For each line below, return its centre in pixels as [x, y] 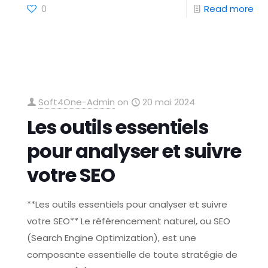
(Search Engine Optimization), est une [112, 238]
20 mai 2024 [169, 102]
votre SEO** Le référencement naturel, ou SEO [129, 221]
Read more [229, 9]
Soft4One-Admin [77, 102]
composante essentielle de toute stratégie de [133, 255]
